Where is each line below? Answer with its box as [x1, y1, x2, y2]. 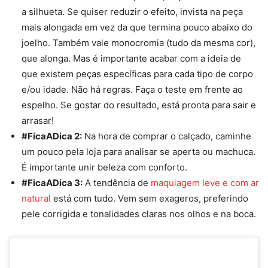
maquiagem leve [151, 177, 220, 189]
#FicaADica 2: [22, 130, 82, 142]
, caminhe [211, 130, 251, 142]
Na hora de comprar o [84, 130, 178, 142]
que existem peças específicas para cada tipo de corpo [22, 68, 253, 80]
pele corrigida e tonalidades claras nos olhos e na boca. [22, 208, 258, 220]
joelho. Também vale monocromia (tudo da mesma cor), [22, 37, 255, 49]
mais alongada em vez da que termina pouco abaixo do [22, 22, 252, 33]
